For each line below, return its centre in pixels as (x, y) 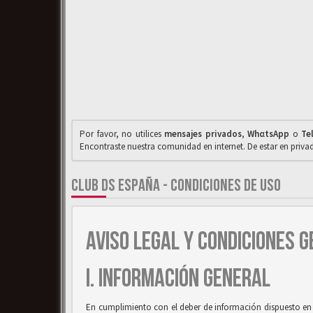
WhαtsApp (269, 134)
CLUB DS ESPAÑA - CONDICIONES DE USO (176, 185)
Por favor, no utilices (122, 134)
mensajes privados (203, 134)
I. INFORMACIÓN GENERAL (178, 279)
